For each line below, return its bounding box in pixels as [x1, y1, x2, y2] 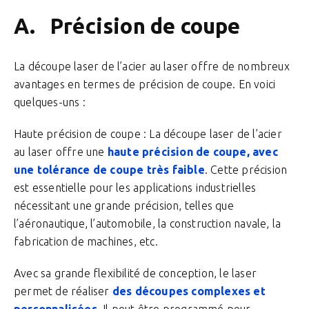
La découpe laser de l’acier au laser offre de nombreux [14, 60, 290, 72]
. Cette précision [204, 163, 288, 176]
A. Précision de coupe [14, 14, 241, 38]
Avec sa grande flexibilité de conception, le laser [14, 267, 257, 279]
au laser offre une [14, 146, 105, 158]
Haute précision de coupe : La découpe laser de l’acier [14, 128, 282, 140]
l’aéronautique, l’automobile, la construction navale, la [14, 217, 281, 230]
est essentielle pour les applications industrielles [14, 181, 257, 194]
